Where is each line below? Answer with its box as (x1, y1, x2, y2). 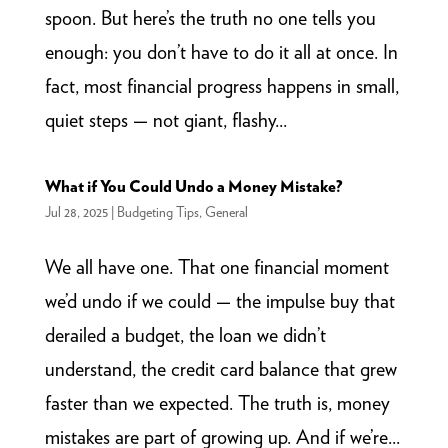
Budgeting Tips (116, 203, 199, 220)
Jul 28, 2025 (44, 203, 108, 220)
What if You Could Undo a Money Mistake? (44, 176, 342, 196)
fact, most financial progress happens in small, (44, 73, 399, 98)
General (204, 203, 248, 220)
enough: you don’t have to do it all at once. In (44, 39, 398, 64)
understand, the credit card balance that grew (44, 356, 397, 381)
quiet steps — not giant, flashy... (44, 107, 287, 132)
